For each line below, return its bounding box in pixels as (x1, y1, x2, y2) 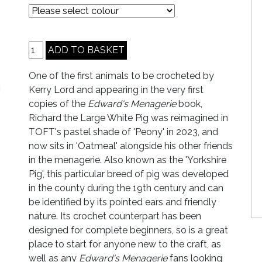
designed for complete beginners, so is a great (29, 224, 228, 236)
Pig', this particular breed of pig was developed (29, 168, 229, 180)
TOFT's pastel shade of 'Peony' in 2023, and (29, 126, 218, 137)
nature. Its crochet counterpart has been (29, 210, 201, 222)
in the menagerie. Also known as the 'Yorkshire (29, 154, 226, 166)
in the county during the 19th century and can (29, 182, 223, 194)
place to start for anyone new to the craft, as (29, 238, 221, 250)
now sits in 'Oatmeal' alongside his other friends (29, 140, 233, 151)
